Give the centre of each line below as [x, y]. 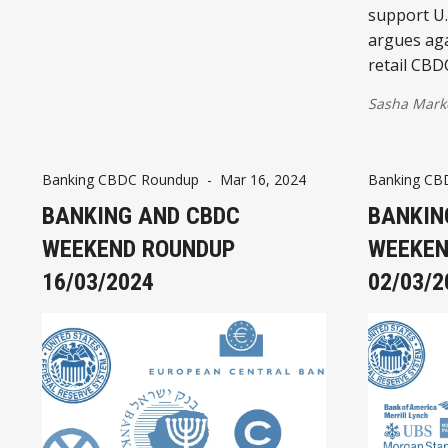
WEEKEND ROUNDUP [138, 248]
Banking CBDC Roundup [120, 179]
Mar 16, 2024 [263, 179]
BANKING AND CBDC [141, 215]
